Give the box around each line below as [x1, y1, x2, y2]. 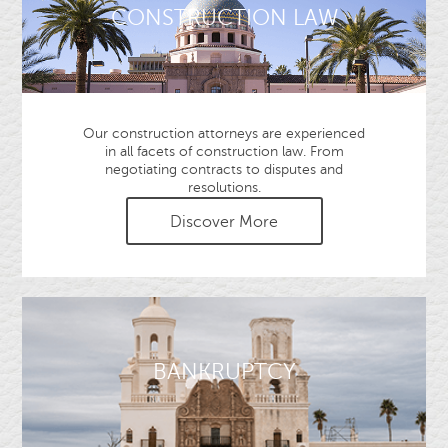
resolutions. [187, 180, 261, 195]
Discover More [170, 213, 278, 231]
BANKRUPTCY [152, 359, 296, 384]
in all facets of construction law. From [104, 144, 344, 159]
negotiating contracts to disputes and [105, 162, 343, 177]
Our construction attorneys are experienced [83, 126, 365, 141]
